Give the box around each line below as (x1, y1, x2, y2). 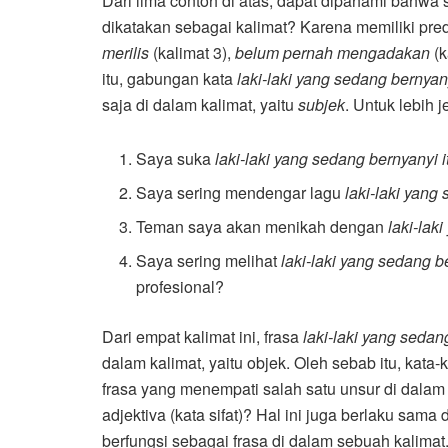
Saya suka (136, 147, 216, 171)
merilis (102, 41, 153, 65)
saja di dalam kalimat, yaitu (102, 93, 298, 117)
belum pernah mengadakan (235, 41, 430, 65)
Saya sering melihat (136, 249, 282, 273)
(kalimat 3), (153, 41, 235, 65)
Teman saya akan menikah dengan (136, 215, 389, 239)
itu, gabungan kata (102, 67, 237, 91)
